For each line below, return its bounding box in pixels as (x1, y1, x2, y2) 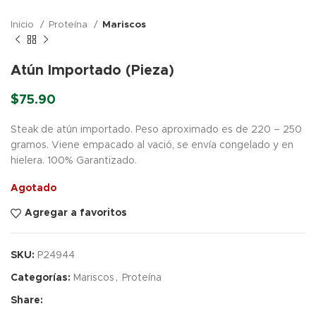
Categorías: (11, 272, 71, 283)
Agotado (11, 183, 56, 193)
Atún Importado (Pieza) (11, 63, 174, 78)
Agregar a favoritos (24, 208, 127, 219)
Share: (11, 295, 43, 305)
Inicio (11, 19, 37, 30)
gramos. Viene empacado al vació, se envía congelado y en (11, 140, 293, 150)
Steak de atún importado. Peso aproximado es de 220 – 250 (11, 124, 302, 135)
